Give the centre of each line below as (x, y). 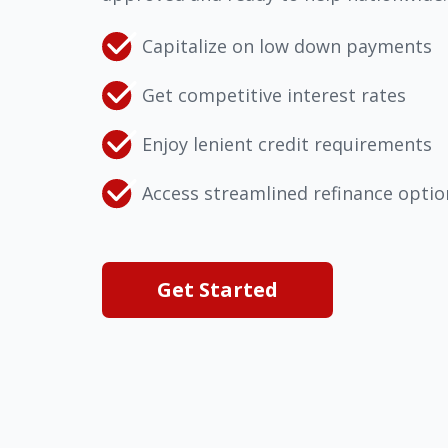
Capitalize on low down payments (287, 46)
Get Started (217, 289)
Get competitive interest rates (274, 95)
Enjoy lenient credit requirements (287, 144)
